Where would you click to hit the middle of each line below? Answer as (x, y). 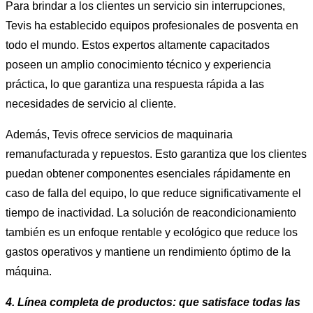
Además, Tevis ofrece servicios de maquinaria (119, 134)
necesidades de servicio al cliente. (91, 103)
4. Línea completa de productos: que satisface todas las (153, 302)
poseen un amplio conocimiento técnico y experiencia (138, 64)
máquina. (29, 271)
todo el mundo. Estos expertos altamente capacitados (138, 45)
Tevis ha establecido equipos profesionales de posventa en (152, 25)
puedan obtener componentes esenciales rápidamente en (148, 173)
